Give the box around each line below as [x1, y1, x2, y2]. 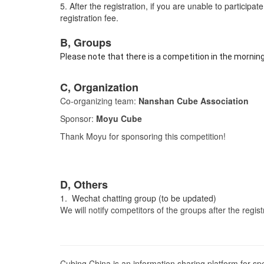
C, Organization [60, 79, 138, 95]
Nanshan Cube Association [138, 94, 249, 107]
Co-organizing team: [60, 94, 138, 107]
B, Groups [60, 34, 111, 50]
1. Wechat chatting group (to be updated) [60, 192, 216, 204]
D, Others [60, 176, 108, 192]
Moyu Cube [96, 112, 142, 124]
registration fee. [60, 11, 118, 24]
